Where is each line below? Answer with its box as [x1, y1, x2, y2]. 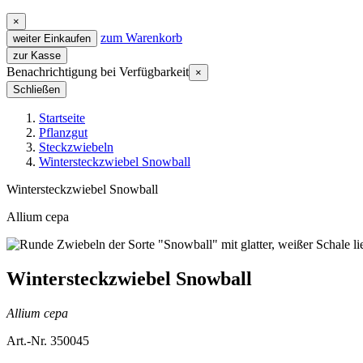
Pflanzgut [39, 126, 88, 139]
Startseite [39, 111, 85, 125]
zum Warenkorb [100, 31, 182, 45]
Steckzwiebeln [39, 140, 113, 154]
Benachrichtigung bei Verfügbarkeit [6, 65, 189, 79]
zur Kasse [13, 49, 61, 62]
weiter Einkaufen [13, 32, 91, 45]
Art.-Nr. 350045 [6, 333, 89, 348]
